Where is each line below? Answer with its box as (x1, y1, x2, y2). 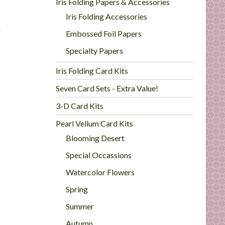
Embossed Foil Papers (66, 29, 142, 38)
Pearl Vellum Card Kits (56, 119, 134, 128)
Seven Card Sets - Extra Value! (56, 83, 159, 93)
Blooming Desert (66, 133, 125, 143)
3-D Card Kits (56, 101, 104, 110)
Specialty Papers (66, 46, 124, 55)
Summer (66, 201, 94, 211)
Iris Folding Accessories (66, 12, 148, 21)
